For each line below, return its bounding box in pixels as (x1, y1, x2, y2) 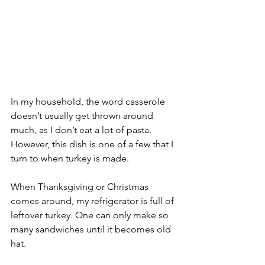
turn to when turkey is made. (11, 153, 129, 164)
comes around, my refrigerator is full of (11, 195, 176, 207)
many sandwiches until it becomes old (11, 224, 173, 235)
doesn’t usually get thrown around (11, 110, 156, 122)
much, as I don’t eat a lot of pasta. (11, 124, 154, 136)
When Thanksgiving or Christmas (11, 181, 151, 193)
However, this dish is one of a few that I (11, 138, 176, 150)
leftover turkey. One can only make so (11, 209, 171, 221)
